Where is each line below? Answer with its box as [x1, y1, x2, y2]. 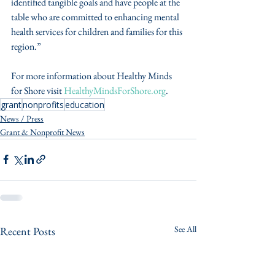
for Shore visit [11, 83, 64, 97]
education [65, 98, 104, 110]
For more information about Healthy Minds [11, 69, 174, 82]
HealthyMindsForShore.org [64, 83, 166, 97]
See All [174, 223, 196, 234]
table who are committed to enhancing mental [11, 10, 181, 23]
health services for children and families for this [11, 25, 184, 38]
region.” [11, 39, 41, 53]
